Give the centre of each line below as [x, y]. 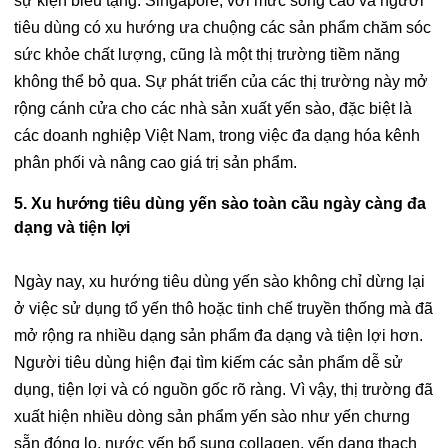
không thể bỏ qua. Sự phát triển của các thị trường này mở [221, 82]
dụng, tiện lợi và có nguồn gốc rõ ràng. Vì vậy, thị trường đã [223, 390]
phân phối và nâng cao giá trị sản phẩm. [155, 163]
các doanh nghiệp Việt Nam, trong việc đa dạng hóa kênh [217, 136]
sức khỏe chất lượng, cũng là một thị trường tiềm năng [207, 55]
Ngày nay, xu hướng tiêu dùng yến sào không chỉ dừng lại [219, 282]
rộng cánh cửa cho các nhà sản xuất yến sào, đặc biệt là [213, 109]
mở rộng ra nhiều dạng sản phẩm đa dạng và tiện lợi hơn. [218, 336]
